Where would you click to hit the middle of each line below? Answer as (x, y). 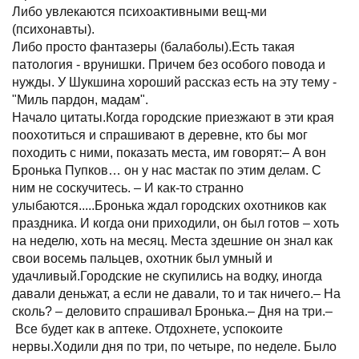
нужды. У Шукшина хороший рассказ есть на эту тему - (174, 82)
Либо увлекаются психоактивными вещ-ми (139, 11)
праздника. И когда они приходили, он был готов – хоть (175, 223)
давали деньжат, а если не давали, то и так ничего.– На (176, 293)
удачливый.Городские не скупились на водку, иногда (167, 276)
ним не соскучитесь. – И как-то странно (128, 188)
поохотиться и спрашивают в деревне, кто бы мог (160, 135)
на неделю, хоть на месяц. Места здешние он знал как (172, 240)
